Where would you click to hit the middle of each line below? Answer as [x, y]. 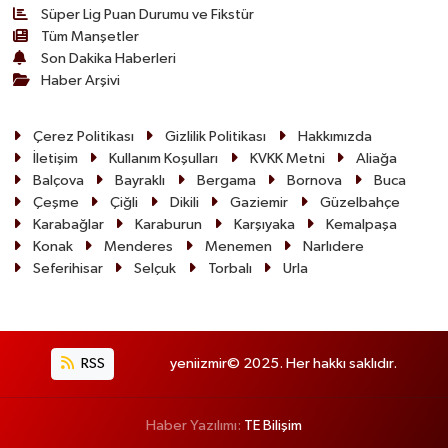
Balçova [58, 180]
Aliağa [377, 158]
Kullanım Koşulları [164, 158]
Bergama [226, 180]
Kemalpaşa [362, 224]
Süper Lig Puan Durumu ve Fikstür [148, 14]
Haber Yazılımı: [195, 426]
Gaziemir [259, 202]
